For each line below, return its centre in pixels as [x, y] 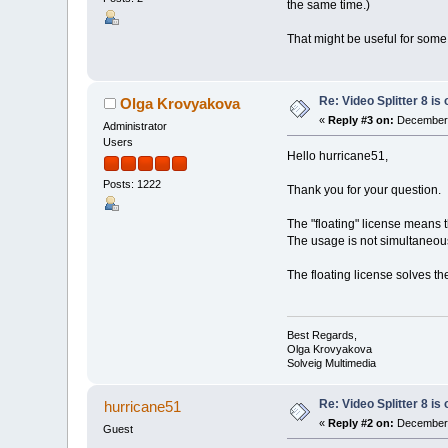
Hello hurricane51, [337, 156]
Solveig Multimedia [331, 362]
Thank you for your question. [363, 190]
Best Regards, [321, 334]
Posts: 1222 [132, 183]
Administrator [135, 125]
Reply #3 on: [361, 119]
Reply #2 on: [361, 422]
